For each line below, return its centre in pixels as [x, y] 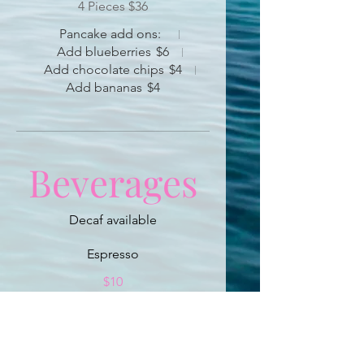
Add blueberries [104, 52]
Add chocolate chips [104, 69]
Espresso [113, 254]
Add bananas [104, 87]
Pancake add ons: [110, 34]
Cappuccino [113, 316]
